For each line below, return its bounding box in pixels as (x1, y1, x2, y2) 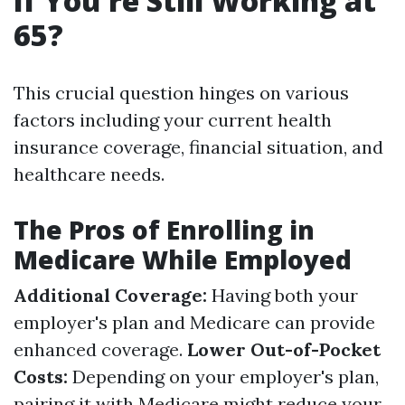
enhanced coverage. (14, 338, 187, 361)
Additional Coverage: (14, 284, 207, 306)
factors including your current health (14, 108, 332, 131)
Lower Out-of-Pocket (187, 338, 381, 361)
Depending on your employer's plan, (68, 365, 379, 388)
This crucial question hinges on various (14, 81, 349, 104)
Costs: (14, 365, 68, 388)
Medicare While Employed (14, 242, 352, 277)
